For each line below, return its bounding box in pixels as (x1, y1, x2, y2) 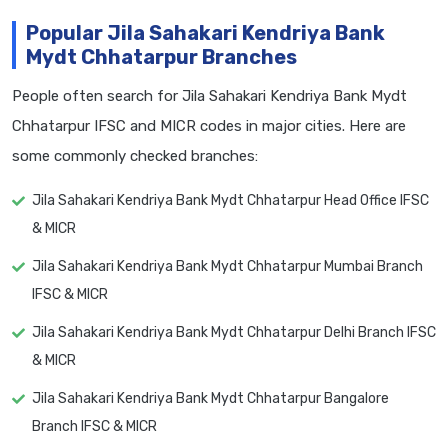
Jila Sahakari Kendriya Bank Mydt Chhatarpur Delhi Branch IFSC (32, 324, 436, 342)
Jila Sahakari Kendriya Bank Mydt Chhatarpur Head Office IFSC (32, 192, 429, 210)
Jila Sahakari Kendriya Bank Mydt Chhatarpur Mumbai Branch (32, 258, 423, 276)
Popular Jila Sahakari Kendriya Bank (26, 21, 385, 46)
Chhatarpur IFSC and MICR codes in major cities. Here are (12, 117, 406, 136)
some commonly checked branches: (12, 147, 258, 166)
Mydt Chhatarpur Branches (26, 45, 297, 70)
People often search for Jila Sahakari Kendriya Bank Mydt (12, 87, 407, 106)
